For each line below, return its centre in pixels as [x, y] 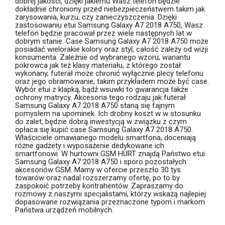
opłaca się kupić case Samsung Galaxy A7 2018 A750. [104, 129]
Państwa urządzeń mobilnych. [64, 210]
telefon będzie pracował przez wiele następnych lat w [103, 33]
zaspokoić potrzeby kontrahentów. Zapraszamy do [99, 186]
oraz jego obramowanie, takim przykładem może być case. [112, 81]
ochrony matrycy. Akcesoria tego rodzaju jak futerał [100, 97]
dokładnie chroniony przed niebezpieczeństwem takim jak [110, 9]
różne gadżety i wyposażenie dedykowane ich [90, 145]
